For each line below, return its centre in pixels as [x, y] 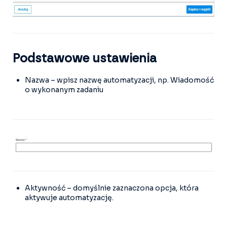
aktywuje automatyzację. [69, 198]
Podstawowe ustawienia [85, 59]
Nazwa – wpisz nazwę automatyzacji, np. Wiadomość [119, 80]
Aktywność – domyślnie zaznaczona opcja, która [112, 188]
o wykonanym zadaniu [64, 89]
